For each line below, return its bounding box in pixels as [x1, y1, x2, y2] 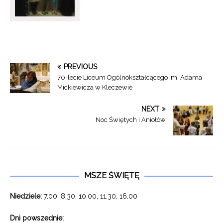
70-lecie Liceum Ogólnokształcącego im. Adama [57, 74, 202, 82]
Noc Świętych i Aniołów [96, 116, 166, 124]
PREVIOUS [64, 63, 97, 71]
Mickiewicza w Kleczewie [57, 84, 132, 92]
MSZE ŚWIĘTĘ [84, 171, 139, 181]
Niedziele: [10, 192, 42, 201]
